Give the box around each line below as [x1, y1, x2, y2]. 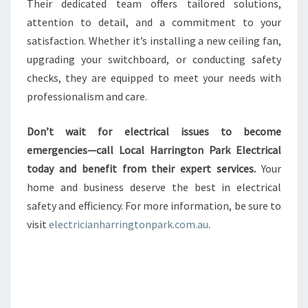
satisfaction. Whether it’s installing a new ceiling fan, [27, 34, 281, 47]
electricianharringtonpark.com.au [49, 217, 208, 231]
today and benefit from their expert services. [27, 162, 256, 175]
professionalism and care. [27, 89, 147, 103]
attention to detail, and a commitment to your [27, 15, 281, 29]
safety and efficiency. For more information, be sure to [27, 199, 281, 212]
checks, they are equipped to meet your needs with [27, 71, 281, 85]
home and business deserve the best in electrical [27, 180, 281, 194]
